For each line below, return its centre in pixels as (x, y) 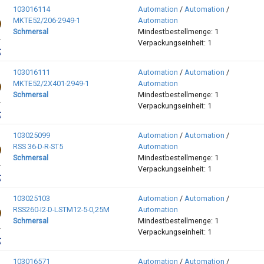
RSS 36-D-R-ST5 (38, 147)
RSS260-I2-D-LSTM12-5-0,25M (61, 210)
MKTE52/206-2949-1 (46, 21)
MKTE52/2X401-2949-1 (51, 84)
